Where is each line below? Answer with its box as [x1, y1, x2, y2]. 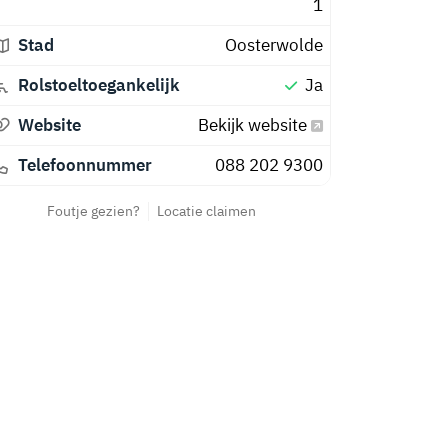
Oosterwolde [224, 34, 323, 56]
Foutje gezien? [46, 202, 140, 220]
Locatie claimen [156, 202, 256, 220]
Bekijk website [197, 114, 311, 136]
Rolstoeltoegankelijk [17, 74, 180, 96]
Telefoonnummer [17, 154, 152, 176]
